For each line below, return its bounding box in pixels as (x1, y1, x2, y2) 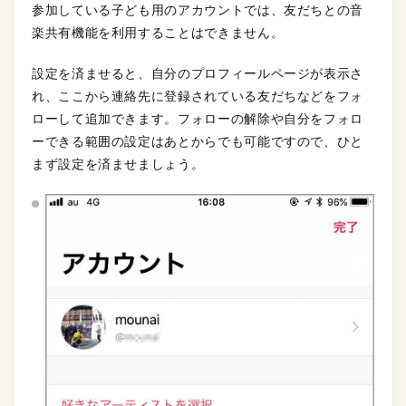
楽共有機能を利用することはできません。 (32, 24, 285, 40)
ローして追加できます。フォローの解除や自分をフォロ (32, 111, 363, 126)
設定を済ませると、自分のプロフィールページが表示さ (32, 65, 363, 81)
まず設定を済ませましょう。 (32, 156, 205, 171)
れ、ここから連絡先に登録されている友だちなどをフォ (32, 88, 364, 103)
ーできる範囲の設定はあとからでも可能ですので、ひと (32, 133, 364, 149)
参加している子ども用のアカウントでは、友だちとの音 (32, 2, 364, 17)
